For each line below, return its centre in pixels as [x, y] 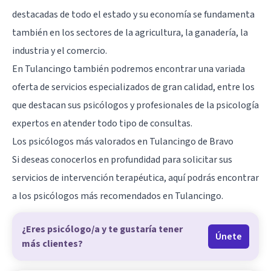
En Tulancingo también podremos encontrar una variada [129, 69]
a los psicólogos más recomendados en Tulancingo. [118, 196]
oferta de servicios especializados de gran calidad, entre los [133, 87]
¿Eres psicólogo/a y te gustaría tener [102, 229]
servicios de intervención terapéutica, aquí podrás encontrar [135, 178]
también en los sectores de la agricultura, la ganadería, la [130, 33]
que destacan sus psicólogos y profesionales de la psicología [135, 105]
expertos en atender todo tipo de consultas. [102, 123]
